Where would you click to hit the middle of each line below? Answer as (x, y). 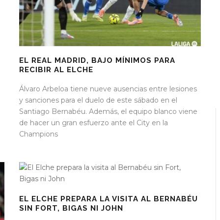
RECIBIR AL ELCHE (56, 70)
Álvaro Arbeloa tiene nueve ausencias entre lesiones (108, 89)
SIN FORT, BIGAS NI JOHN (71, 208)
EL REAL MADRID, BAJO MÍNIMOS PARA (97, 61)
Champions (39, 134)
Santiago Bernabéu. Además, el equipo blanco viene (108, 112)
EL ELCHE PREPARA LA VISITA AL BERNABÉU (109, 199)
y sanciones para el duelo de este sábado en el (98, 100)
